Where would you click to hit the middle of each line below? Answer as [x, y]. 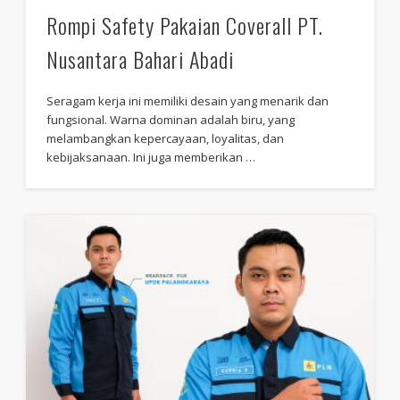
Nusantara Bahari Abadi [141, 59]
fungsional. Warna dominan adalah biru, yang [171, 120]
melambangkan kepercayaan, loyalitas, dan [166, 139]
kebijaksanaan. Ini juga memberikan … [151, 158]
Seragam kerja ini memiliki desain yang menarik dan [188, 101]
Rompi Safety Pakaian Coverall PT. [185, 25]
